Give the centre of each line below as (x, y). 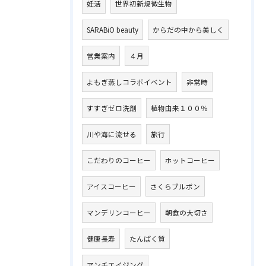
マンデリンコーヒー (119, 213)
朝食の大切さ (186, 213)
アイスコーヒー (111, 186)
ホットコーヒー (190, 160)
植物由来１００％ (179, 108)
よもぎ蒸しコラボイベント (129, 82)
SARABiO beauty (113, 30)
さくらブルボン (175, 186)
